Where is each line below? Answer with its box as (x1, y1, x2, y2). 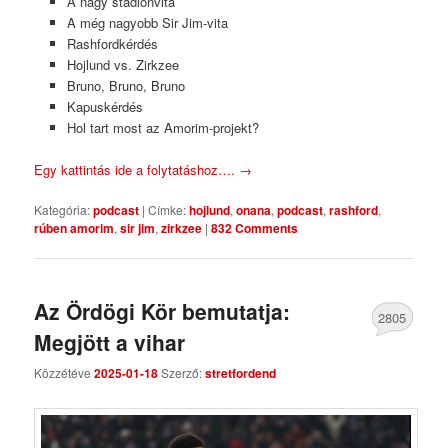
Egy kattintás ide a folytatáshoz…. (34, 160, 240, 180)
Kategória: (34, 201, 91, 219)
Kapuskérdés (66, 97, 143, 117)
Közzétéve (34, 363, 95, 381)
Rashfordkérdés (66, 34, 158, 54)
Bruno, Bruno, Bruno (66, 76, 185, 96)
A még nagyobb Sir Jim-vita (66, 13, 228, 33)
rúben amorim (34, 219, 115, 238)
